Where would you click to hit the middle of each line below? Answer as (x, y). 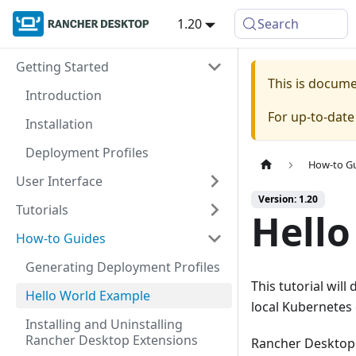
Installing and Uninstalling (104, 324)
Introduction (64, 95)
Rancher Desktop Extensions (112, 340)
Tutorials (42, 210)
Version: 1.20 (288, 199)
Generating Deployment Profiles (123, 267)
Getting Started (62, 67)
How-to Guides (61, 238)
